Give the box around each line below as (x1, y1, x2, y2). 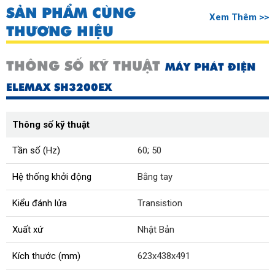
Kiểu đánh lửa (12, 198, 67, 209)
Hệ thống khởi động (12, 171, 91, 183)
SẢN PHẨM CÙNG (6, 3, 136, 23)
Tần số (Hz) (12, 145, 60, 157)
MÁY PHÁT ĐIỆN (165, 60, 255, 75)
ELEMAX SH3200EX (6, 80, 112, 95)
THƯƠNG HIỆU (6, 21, 114, 42)
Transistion (137, 198, 182, 209)
